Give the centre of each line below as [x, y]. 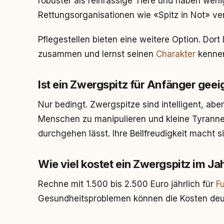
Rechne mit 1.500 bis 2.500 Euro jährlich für [127, 184]
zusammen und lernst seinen [97, 54]
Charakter [176, 54]
